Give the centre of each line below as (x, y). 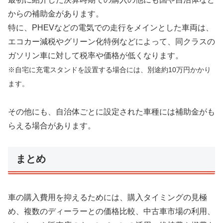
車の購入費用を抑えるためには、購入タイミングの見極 (108, 197)
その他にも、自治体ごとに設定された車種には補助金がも (111, 111)
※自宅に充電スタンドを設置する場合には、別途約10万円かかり (110, 69)
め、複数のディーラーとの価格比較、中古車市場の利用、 (111, 211)
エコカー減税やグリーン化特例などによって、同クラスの (111, 41)
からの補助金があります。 (56, 13)
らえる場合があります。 (52, 125)
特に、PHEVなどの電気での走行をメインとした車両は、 (111, 27)
